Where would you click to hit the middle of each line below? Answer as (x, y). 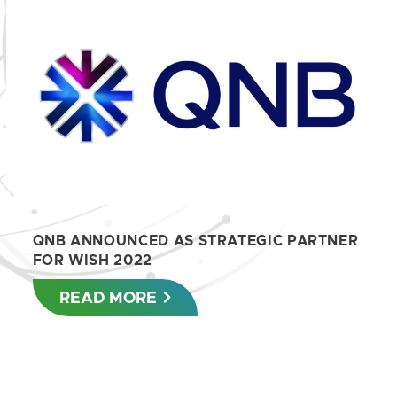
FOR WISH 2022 (92, 260)
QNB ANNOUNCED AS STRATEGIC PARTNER (195, 240)
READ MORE (108, 297)
